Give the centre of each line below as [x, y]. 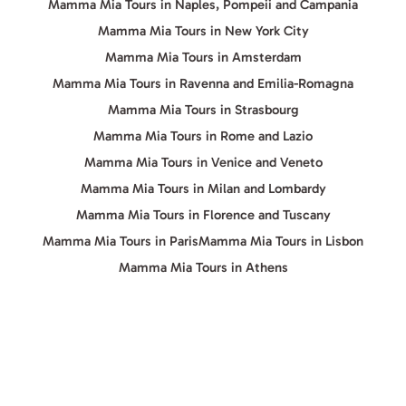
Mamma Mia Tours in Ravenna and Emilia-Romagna [203, 83]
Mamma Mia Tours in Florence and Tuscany [203, 215]
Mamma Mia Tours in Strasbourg [203, 110]
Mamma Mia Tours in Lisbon [281, 241]
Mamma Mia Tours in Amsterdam [203, 57]
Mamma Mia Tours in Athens [203, 267]
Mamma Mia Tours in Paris [121, 241]
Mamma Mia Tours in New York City [203, 31]
